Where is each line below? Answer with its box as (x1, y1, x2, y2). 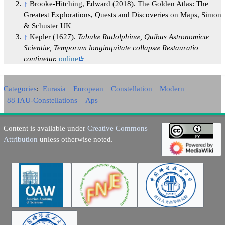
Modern (160, 84, 185, 93)
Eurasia (42, 84, 66, 93)
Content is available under (3, 124, 87, 133)
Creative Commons (87, 124, 148, 133)
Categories (3, 84, 37, 93)
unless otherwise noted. (37, 135, 113, 144)
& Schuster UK (23, 21, 71, 30)
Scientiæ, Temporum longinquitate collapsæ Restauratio (23, 43, 198, 52)
